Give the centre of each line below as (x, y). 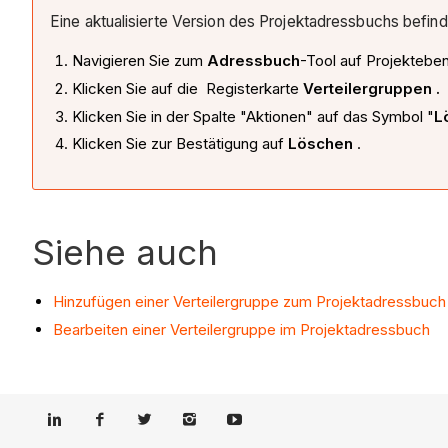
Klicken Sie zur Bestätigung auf (179, 144)
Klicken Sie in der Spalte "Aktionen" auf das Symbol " (252, 116)
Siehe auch (125, 251)
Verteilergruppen (369, 88)
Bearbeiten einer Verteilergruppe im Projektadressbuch (241, 329)
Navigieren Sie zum (139, 61)
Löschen (320, 144)
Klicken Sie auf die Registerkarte (187, 88)
